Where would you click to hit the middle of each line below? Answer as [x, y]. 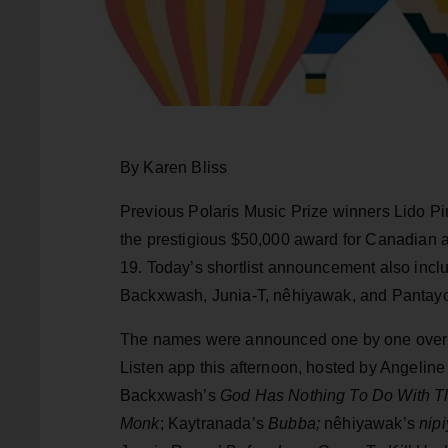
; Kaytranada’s [214, 424]
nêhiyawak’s [370, 424]
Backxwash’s [170, 396]
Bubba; [294, 424]
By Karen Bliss [174, 168]
